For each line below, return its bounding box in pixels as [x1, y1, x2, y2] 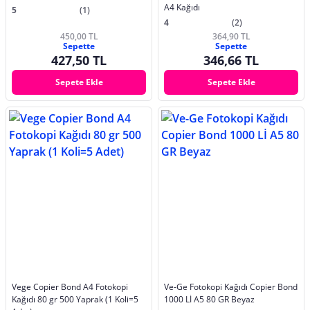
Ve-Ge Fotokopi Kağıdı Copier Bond [164, 280, 298, 293]
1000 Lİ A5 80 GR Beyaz [164, 293, 255, 305]
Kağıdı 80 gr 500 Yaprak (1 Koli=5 [12, 293, 138, 305]
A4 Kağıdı [164, 1, 200, 14]
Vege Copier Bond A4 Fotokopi [12, 280, 128, 293]
